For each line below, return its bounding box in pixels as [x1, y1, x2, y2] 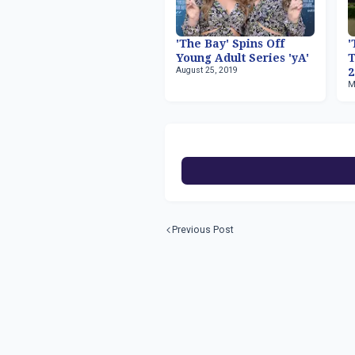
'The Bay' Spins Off [176, 37, 285, 50]
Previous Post [172, 224, 235, 235]
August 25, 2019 [176, 65, 239, 75]
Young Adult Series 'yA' [176, 52, 310, 64]
